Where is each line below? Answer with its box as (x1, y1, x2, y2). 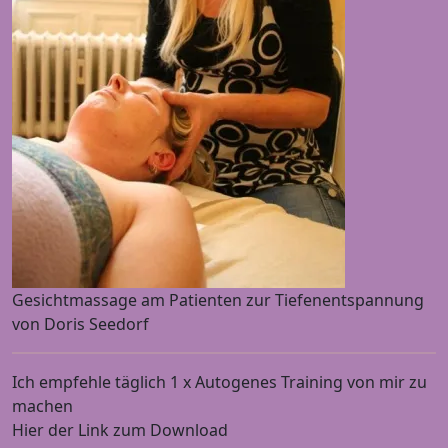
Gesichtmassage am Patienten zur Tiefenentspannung (12, 289, 424, 311)
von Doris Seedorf (12, 313, 149, 335)
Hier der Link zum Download (12, 419, 228, 441)
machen (12, 395, 73, 417)
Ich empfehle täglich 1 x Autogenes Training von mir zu (12, 371, 427, 393)
